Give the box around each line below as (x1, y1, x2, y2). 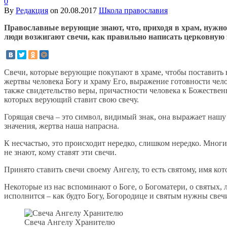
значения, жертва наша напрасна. (4, 122, 119, 131)
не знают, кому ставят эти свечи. (4, 148, 117, 157)
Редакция (16, 6, 48, 15)
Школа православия (99, 6, 168, 15)
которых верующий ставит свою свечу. (4, 95, 139, 104)
